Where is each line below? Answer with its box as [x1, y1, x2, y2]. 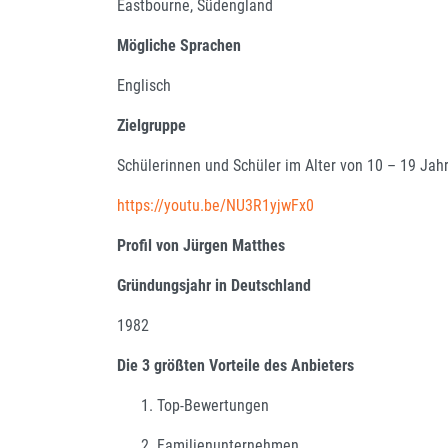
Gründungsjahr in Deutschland [117, 275, 311, 295]
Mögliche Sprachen [117, 35, 241, 55]
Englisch [117, 75, 171, 95]
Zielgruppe [117, 115, 186, 135]
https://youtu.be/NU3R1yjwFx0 [117, 195, 314, 215]
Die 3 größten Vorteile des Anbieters [117, 355, 354, 375]
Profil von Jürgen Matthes [117, 235, 285, 255]
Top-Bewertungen [157, 395, 269, 415]
